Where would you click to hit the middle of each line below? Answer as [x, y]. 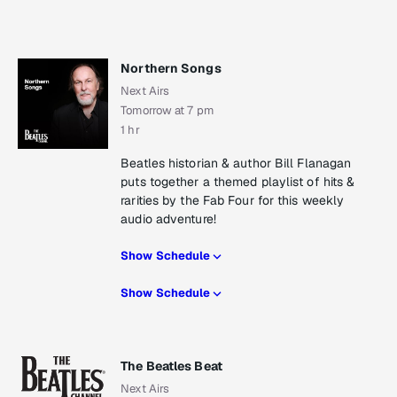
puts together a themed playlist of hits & [238, 182]
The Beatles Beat [171, 366]
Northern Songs [171, 69]
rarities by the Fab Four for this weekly [233, 201]
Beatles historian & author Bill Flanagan [236, 163]
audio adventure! [168, 219]
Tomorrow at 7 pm [167, 111]
